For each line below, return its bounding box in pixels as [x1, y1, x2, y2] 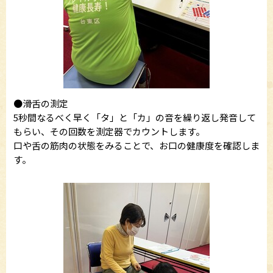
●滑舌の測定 [13, 97, 68, 110]
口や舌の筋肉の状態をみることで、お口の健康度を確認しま [13, 139, 260, 152]
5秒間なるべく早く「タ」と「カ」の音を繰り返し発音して [13, 111, 256, 124]
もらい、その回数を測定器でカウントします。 [13, 125, 205, 138]
